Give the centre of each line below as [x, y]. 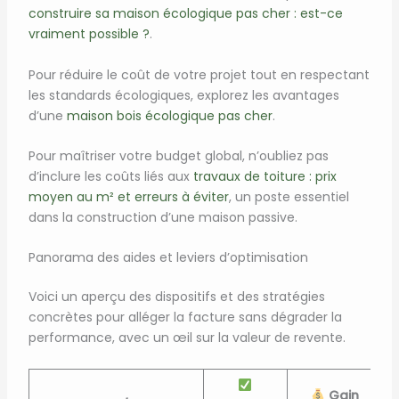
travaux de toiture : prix [265, 176]
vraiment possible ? [89, 34]
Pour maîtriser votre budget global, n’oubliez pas [178, 155]
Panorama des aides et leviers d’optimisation [168, 258]
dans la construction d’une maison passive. [163, 217]
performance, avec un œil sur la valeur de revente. [187, 338]
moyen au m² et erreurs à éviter [128, 196]
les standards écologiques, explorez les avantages [183, 95]
